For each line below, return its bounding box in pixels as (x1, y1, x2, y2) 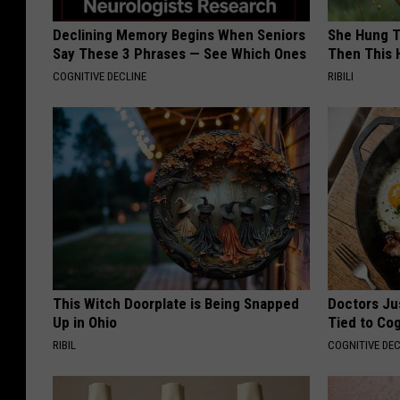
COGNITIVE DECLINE (53, 69, 146, 83)
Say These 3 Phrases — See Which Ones (53, 44, 306, 62)
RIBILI (328, 69, 354, 83)
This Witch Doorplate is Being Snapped (53, 294, 299, 312)
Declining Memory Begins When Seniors (53, 25, 305, 44)
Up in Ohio (53, 312, 117, 331)
